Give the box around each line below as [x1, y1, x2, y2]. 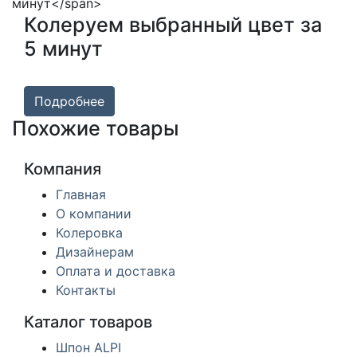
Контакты [56, 282, 116, 299]
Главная [56, 186, 106, 203]
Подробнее [34, 93, 104, 110]
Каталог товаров [24, 312, 152, 332]
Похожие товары [12, 116, 178, 141]
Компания [24, 159, 101, 179]
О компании [56, 206, 131, 222]
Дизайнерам [56, 244, 134, 261]
